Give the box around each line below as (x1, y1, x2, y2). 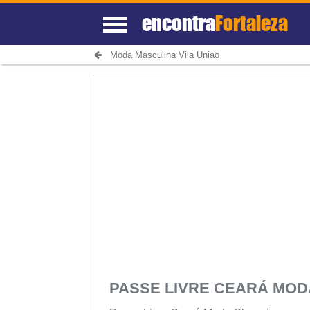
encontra (142, 10, 216, 35)
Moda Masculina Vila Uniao (101, 50, 219, 61)
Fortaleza (215, 10, 289, 35)
